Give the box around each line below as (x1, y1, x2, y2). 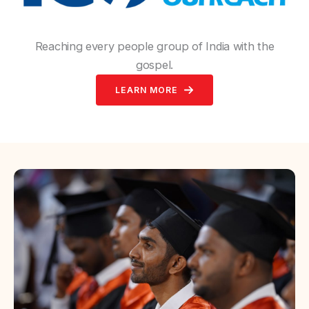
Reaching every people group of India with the (34, 39, 275, 54)
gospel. (136, 58, 173, 72)
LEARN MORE (115, 84, 178, 95)
